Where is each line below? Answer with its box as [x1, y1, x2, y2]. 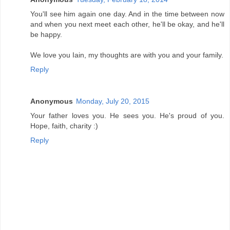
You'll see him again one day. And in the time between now [30, 10, 224, 18]
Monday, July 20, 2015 [76, 97, 149, 106]
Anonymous [30, 97, 73, 106]
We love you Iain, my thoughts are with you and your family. [30, 51, 223, 60]
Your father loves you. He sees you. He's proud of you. [30, 111, 224, 120]
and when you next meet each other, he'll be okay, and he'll [30, 20, 224, 29]
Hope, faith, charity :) [30, 122, 98, 130]
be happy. [30, 30, 62, 39]
